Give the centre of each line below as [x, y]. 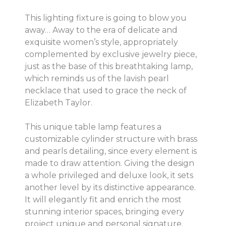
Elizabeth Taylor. [59, 102]
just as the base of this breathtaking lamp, [109, 66]
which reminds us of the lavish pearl [97, 78]
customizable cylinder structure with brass [111, 139]
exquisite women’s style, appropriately [101, 42]
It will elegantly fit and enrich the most [103, 199]
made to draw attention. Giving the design [109, 163]
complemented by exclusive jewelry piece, [111, 54]
